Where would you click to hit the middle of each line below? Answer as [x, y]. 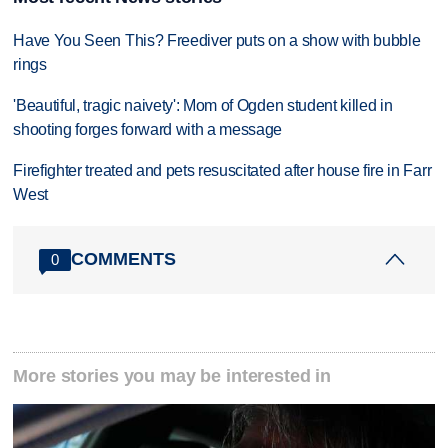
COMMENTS [124, 259]
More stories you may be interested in [172, 375]
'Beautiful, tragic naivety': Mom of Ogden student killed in [203, 106]
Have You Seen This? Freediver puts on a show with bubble [217, 41]
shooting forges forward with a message [148, 130]
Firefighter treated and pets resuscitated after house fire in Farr [222, 171]
